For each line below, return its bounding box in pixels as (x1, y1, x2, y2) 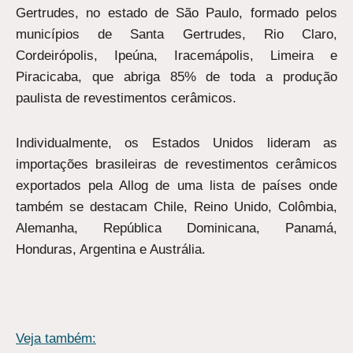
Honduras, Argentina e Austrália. (16, 241, 206, 257)
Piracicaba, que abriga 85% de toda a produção (16, 69, 337, 85)
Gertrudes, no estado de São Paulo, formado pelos (16, 6, 337, 21)
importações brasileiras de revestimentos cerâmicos (16, 156, 337, 172)
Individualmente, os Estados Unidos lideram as (16, 135, 337, 150)
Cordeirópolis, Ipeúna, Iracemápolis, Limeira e (16, 48, 337, 64)
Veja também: (16, 331, 96, 347)
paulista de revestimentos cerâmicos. (16, 91, 236, 106)
